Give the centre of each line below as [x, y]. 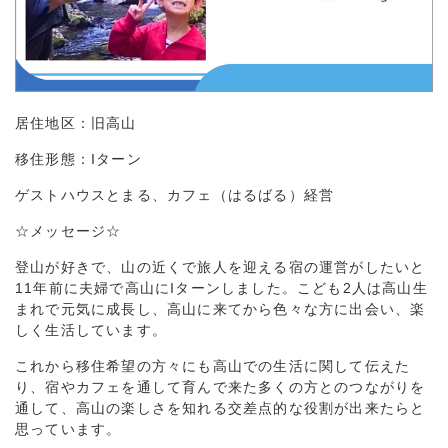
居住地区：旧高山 [76, 123]
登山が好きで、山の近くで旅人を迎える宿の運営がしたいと [220, 267]
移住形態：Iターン [78, 159]
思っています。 [68, 429]
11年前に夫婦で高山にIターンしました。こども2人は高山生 [221, 288]
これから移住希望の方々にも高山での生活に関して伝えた [213, 366]
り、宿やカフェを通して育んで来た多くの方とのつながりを [220, 387]
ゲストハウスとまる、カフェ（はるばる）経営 [175, 195]
